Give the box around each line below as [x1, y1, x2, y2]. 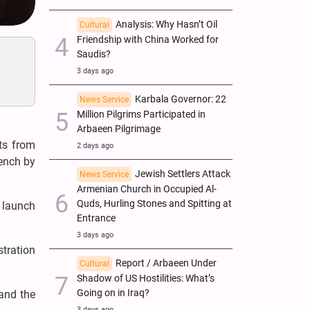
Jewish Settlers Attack [135, 167, 230, 180]
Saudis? [77, 48, 111, 60]
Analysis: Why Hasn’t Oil [116, 18, 217, 30]
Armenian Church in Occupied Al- [77, 183, 217, 195]
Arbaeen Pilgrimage [77, 122, 161, 135]
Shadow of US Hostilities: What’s [77, 272, 215, 284]
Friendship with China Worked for [77, 33, 219, 46]
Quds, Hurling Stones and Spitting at [77, 197, 232, 210]
